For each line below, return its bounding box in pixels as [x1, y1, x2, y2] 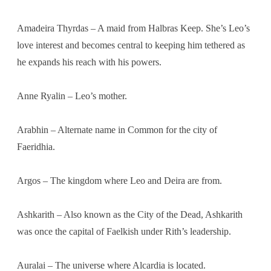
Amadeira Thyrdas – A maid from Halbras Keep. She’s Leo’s [17, 22, 250, 33]
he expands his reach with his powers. [17, 56, 162, 67]
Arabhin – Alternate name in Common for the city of [17, 124, 217, 135]
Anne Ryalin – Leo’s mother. [17, 90, 127, 101]
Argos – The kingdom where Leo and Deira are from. [17, 175, 222, 186]
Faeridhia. [17, 141, 55, 152]
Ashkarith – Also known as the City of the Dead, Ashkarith [17, 209, 243, 220]
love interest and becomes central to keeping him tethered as [17, 39, 245, 50]
